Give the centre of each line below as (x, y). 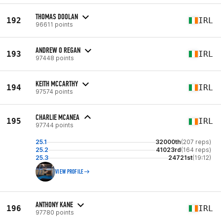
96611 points (54, 24)
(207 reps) (196, 142)
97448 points (55, 58)
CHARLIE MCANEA (57, 117)
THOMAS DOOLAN (57, 16)
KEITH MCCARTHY (57, 83)
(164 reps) (196, 150)
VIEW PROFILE (70, 172)
